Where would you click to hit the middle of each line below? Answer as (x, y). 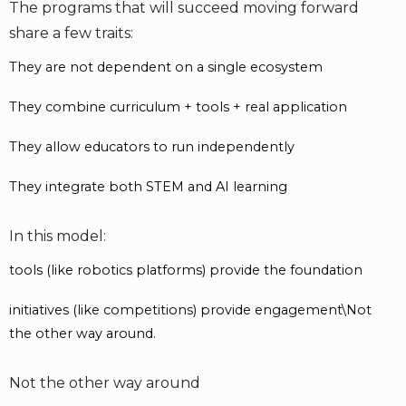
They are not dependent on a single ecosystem (166, 67)
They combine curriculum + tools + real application (178, 106)
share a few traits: (71, 33)
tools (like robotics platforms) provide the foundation (186, 270)
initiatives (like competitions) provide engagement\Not (190, 309)
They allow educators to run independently (152, 146)
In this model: (58, 236)
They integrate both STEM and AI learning (148, 186)
